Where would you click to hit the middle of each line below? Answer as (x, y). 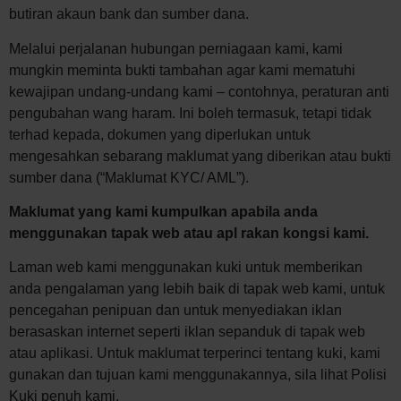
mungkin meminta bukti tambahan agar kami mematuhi (182, 70)
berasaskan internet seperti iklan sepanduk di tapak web (187, 332)
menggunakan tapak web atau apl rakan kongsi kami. (189, 233)
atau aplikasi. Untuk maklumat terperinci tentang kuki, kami (195, 354)
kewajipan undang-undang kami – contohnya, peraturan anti (199, 91)
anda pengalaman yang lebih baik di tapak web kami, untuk (197, 289)
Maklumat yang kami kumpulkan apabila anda (163, 211)
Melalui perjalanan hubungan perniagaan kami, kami (176, 48)
